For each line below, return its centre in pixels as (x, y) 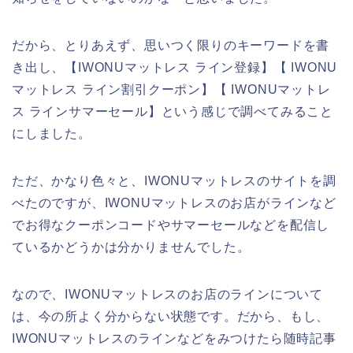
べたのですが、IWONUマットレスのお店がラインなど (174, 203)
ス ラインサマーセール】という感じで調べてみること (173, 111)
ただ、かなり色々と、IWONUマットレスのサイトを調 (174, 180)
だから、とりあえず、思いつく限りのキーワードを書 (171, 45)
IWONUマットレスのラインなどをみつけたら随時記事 (174, 338)
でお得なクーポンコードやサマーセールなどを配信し (171, 225)
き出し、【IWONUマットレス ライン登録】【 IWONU (175, 67)
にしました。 (52, 133)
